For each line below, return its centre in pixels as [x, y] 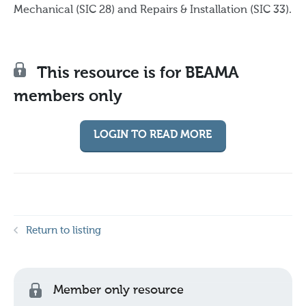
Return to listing [64, 231]
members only [68, 97]
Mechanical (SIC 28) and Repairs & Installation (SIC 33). [153, 10]
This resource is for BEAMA [136, 73]
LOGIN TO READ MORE [153, 135]
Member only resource [119, 290]
